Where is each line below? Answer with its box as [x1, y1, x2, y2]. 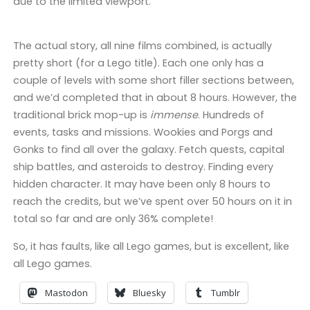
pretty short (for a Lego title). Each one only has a [12, 56, 264, 71]
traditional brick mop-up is [12, 108, 150, 122]
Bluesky [132, 286, 166, 299]
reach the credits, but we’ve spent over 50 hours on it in [12, 194, 292, 209]
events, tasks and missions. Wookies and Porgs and [12, 125, 273, 140]
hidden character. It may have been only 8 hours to [12, 177, 271, 192]
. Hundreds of [197, 108, 264, 122]
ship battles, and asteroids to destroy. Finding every [12, 160, 273, 174]
